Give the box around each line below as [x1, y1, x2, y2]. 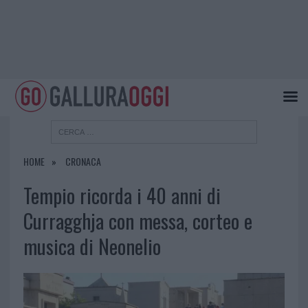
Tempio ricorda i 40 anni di [23, 181, 221, 210]
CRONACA [65, 154, 101, 169]
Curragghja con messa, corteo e [23, 206, 252, 236]
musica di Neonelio [23, 232, 161, 261]
